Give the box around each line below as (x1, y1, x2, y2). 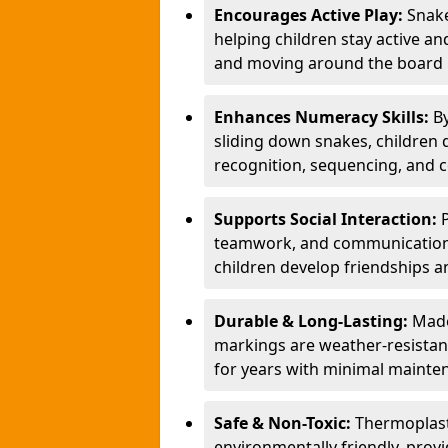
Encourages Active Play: (214, 4, 407, 26)
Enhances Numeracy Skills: (214, 106, 433, 128)
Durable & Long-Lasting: (214, 310, 412, 332)
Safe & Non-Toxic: (214, 412, 355, 434)
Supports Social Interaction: (214, 208, 441, 230)
